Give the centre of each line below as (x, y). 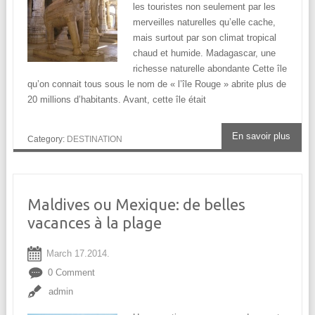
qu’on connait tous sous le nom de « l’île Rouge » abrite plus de (156, 84)
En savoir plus (262, 136)
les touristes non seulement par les (204, 7)
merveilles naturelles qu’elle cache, (204, 22)
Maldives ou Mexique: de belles (136, 205)
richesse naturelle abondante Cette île (210, 69)
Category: (47, 140)
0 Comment (71, 273)
